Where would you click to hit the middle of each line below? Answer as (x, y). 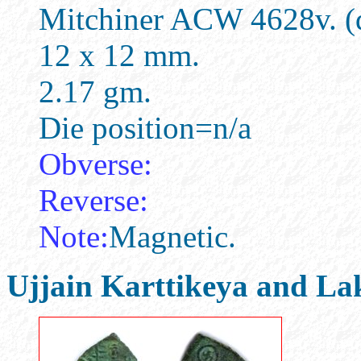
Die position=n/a (145, 128)
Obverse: (95, 164)
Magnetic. (172, 237)
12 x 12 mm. (119, 55)
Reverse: (93, 200)
